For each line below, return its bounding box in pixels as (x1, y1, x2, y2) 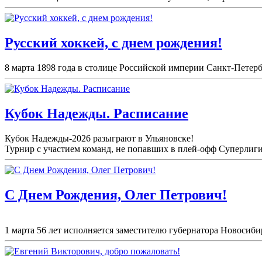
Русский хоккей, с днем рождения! (5, 35, 222, 50)
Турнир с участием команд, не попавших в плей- (5, 143, 200, 154)
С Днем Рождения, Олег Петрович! (5, 187, 227, 202)
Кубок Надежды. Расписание (5, 105, 188, 121)
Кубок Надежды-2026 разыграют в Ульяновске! (5, 133, 194, 143)
